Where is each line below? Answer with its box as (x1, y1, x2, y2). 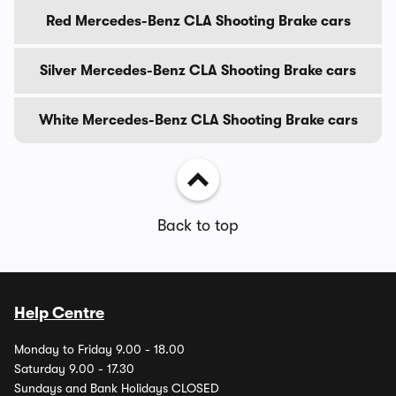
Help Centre (14, 304, 104, 322)
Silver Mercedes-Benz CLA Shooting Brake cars (40, 62, 356, 79)
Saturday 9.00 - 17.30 (14, 362, 134, 376)
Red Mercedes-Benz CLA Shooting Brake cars (45, 12, 351, 29)
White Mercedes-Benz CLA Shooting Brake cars (38, 111, 358, 128)
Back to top (157, 216, 239, 234)
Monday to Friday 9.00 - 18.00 (14, 342, 185, 356)
